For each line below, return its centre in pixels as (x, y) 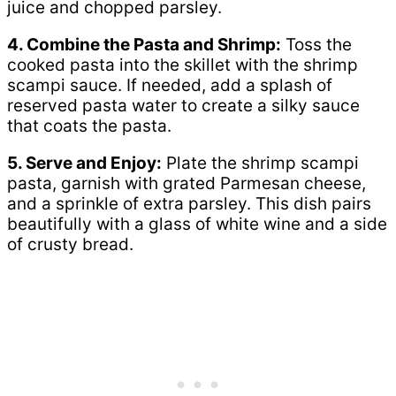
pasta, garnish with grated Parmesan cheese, (187, 183)
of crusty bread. (70, 244)
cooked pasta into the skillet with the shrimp (183, 65)
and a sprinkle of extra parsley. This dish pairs (189, 203)
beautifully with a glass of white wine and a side (197, 224)
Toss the (316, 44)
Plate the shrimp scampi (260, 163)
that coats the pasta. (89, 126)
